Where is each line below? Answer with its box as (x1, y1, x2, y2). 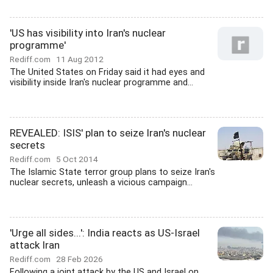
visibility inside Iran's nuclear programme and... (10, 77, 193, 88)
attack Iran (10, 239, 60, 251)
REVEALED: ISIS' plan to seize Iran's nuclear (10, 127, 206, 139)
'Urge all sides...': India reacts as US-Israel (10, 227, 200, 239)
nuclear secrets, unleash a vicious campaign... (10, 177, 193, 188)
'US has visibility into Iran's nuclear (10, 27, 166, 39)
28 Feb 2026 (56, 254, 103, 264)
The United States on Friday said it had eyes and (10, 67, 205, 77)
